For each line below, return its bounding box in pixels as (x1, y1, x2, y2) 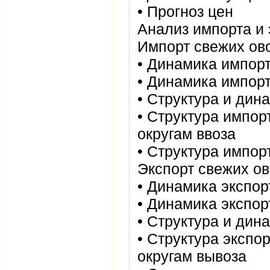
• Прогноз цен (137, 3, 233, 20)
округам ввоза (137, 125, 236, 142)
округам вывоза (137, 248, 246, 265)
